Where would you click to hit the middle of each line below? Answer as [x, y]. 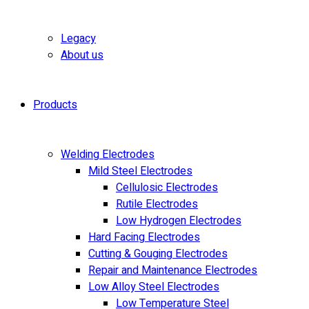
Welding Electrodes [108, 154]
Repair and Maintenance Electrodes [173, 270]
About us [82, 55]
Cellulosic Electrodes [167, 188]
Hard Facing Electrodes [144, 237]
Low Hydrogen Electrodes [179, 221]
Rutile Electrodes [157, 204]
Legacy [78, 39]
